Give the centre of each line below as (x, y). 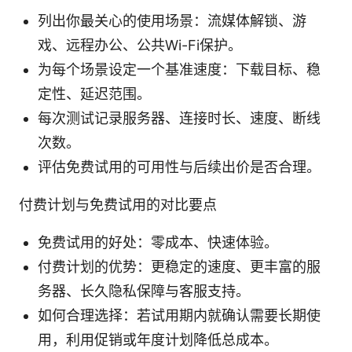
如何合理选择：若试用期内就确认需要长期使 (179, 316)
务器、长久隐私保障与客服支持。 (144, 291)
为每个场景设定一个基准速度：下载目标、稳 (179, 70)
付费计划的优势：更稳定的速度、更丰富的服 (179, 267)
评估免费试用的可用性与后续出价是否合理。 (179, 167)
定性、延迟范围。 (94, 94)
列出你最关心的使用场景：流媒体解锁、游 (172, 21)
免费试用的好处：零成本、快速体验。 (158, 243)
